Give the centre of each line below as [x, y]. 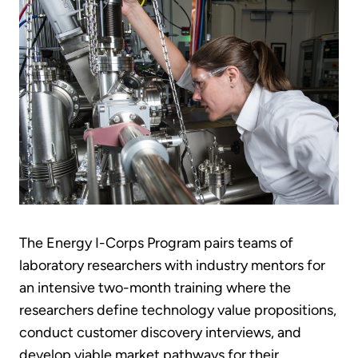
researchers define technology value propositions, [178, 310]
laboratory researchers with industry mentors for [172, 266]
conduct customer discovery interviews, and [160, 333]
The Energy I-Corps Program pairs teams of [156, 243]
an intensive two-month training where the [155, 288]
